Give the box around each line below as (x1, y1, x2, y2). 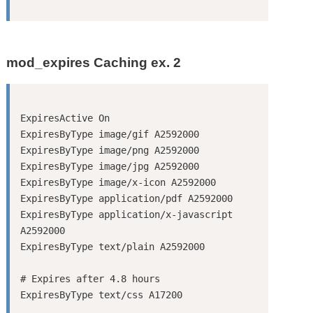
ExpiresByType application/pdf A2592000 (20, 192, 233, 204)
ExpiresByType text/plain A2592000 (20, 240, 205, 252)
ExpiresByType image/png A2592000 (20, 144, 199, 156)
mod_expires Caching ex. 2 (6, 55, 182, 71)
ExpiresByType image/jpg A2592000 (20, 160, 199, 172)
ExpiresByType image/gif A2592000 (20, 128, 199, 140)
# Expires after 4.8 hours (20, 272, 160, 284)
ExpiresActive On (20, 112, 110, 124)
